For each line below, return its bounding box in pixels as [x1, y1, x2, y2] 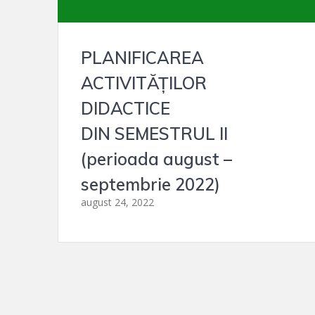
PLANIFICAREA [81, 47, 205, 69]
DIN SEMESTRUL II [81, 123, 229, 145]
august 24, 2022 [81, 195, 155, 210]
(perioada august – [81, 148, 233, 170]
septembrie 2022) [81, 174, 221, 195]
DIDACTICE [81, 98, 171, 120]
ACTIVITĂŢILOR [81, 72, 207, 94]
